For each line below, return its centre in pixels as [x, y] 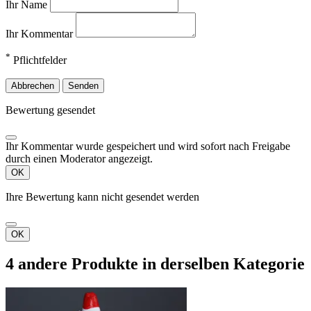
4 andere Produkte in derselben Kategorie [155, 264]
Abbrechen [33, 85]
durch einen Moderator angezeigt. [79, 158]
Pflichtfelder [39, 60]
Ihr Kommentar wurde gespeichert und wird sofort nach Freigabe [148, 146]
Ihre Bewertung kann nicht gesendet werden [102, 196]
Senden [83, 85]
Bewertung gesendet [50, 110]
